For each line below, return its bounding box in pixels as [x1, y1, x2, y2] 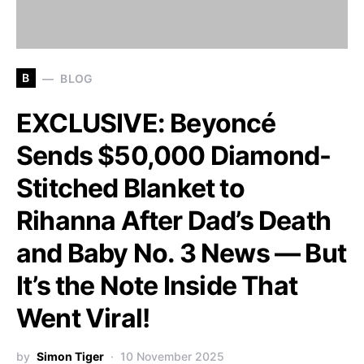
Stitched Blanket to [16, 172, 245, 205]
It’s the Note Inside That [16, 270, 298, 302]
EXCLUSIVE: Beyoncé [16, 107, 276, 140]
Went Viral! [16, 302, 150, 335]
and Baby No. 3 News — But [16, 237, 347, 270]
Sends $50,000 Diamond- [16, 140, 331, 172]
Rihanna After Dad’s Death [16, 205, 331, 237]
